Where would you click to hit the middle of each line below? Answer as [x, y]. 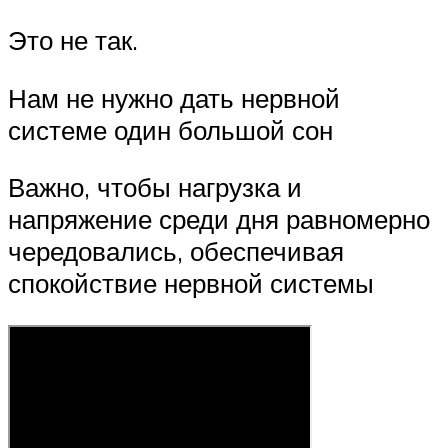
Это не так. [73, 40]
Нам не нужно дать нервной [174, 97]
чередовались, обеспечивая [176, 251]
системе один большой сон [170, 129]
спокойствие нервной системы [191, 283]
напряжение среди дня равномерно [219, 219]
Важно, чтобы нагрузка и [155, 187]
